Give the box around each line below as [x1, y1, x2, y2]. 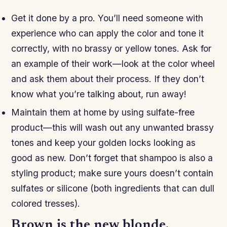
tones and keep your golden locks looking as [11, 137, 196, 148]
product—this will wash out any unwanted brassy [11, 122, 214, 133]
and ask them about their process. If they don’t [11, 73, 205, 85]
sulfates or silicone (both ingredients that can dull [11, 182, 215, 194]
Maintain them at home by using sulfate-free [11, 106, 195, 118]
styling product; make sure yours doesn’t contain [11, 167, 214, 178]
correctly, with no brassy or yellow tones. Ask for [11, 43, 212, 54]
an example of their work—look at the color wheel [11, 58, 215, 69]
